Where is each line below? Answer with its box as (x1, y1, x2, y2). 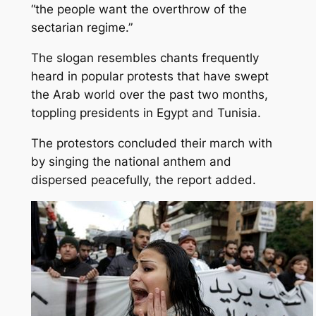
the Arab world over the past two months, (30, 87, 268, 102)
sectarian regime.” (30, 20, 133, 35)
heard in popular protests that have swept (30, 69, 269, 84)
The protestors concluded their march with (30, 135, 272, 150)
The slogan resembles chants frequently (30, 51, 259, 66)
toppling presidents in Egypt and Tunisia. (30, 106, 261, 121)
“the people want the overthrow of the (30, 2, 247, 17)
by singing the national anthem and (30, 154, 231, 169)
